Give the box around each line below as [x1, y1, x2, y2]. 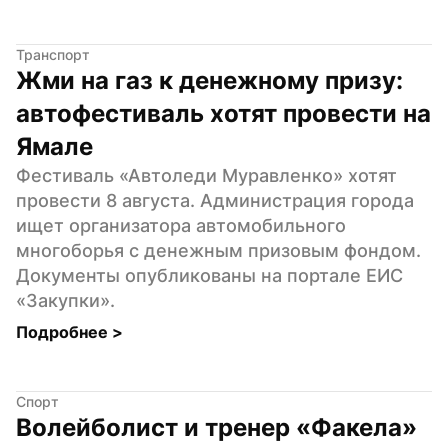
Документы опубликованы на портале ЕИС [16, 264, 403, 286]
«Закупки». [16, 289, 115, 311]
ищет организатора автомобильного [16, 214, 346, 236]
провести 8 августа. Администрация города [16, 189, 414, 211]
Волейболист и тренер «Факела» [16, 412, 417, 442]
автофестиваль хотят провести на [16, 98, 431, 128]
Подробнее [16, 321, 112, 342]
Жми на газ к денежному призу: [16, 65, 403, 95]
